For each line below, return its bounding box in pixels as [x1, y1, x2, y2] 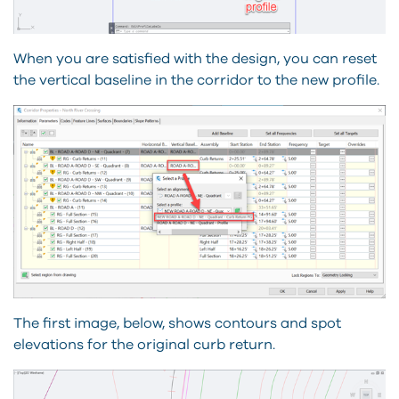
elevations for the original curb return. [13, 338, 275, 353]
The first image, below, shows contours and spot [13, 316, 341, 331]
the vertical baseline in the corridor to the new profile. [13, 73, 379, 88]
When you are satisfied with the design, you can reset [13, 52, 377, 67]
